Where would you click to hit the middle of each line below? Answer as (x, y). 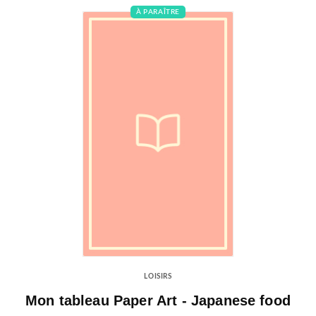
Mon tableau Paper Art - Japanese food (158, 300)
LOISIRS (158, 277)
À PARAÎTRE (158, 12)
